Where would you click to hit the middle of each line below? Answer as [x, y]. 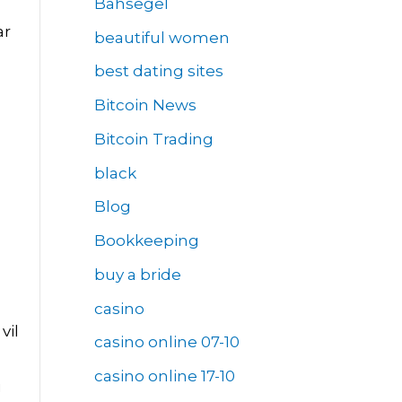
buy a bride [137, 274]
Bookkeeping [146, 241]
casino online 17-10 [164, 376]
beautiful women [162, 37]
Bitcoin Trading [153, 139]
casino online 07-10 [166, 342]
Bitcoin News [145, 105]
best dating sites [158, 71]
